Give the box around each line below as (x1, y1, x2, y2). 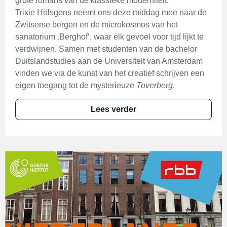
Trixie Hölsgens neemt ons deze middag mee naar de (15, 8, 207, 17)
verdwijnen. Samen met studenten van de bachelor (15, 45, 197, 53)
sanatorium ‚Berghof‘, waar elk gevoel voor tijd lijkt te (15, 32, 204, 41)
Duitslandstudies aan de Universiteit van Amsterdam (15, 57, 203, 65)
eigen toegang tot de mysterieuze (15, 81, 136, 90)
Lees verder (91, 105, 136, 113)
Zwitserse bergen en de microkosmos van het (15, 20, 178, 29)
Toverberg (136, 81, 173, 90)
